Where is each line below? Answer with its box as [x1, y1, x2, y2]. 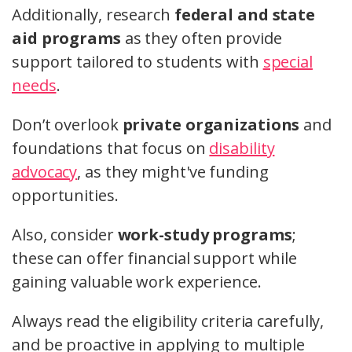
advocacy [12, 161, 78, 183]
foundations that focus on [12, 137, 210, 159]
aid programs [12, 27, 121, 49]
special [262, 51, 313, 73]
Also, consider [12, 224, 118, 246]
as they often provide [120, 27, 282, 49]
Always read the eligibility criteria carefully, [12, 310, 324, 332]
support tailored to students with [12, 51, 263, 73]
